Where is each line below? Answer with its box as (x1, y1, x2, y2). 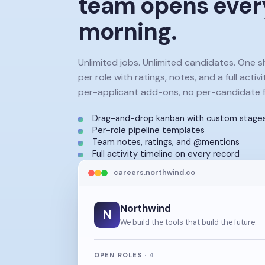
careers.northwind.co (114, 168, 195, 177)
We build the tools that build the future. (120, 218, 256, 227)
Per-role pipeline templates (92, 125, 205, 135)
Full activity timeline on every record (92, 148, 240, 159)
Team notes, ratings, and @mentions (92, 137, 240, 147)
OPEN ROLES (94, 251, 145, 259)
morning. (78, 16, 177, 47)
